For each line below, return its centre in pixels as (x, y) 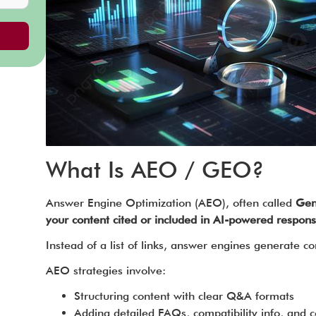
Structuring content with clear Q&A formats (184, 296)
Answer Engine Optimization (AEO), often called (170, 203)
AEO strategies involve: (105, 271)
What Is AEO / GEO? (154, 170)
